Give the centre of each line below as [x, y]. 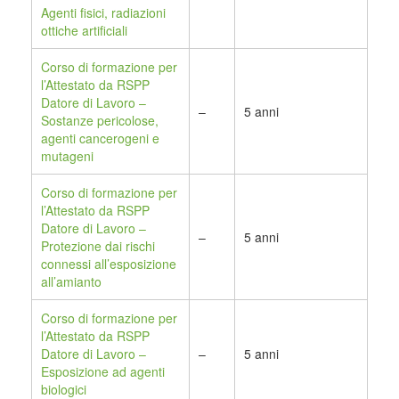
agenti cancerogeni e [100, 138]
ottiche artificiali [84, 31]
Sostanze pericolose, [100, 121]
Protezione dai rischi [98, 246]
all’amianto [71, 282]
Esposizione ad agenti [103, 372]
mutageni [67, 156]
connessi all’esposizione [109, 264]
